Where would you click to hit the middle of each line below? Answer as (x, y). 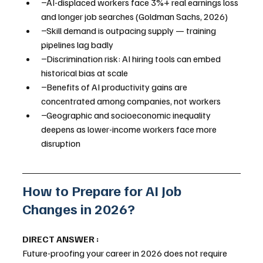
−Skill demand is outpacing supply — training (129, 31)
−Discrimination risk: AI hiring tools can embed (132, 59)
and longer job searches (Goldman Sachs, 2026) (134, 17)
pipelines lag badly (77, 45)
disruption (61, 144)
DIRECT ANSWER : (60, 239)
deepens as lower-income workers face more (130, 129)
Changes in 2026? (79, 209)
